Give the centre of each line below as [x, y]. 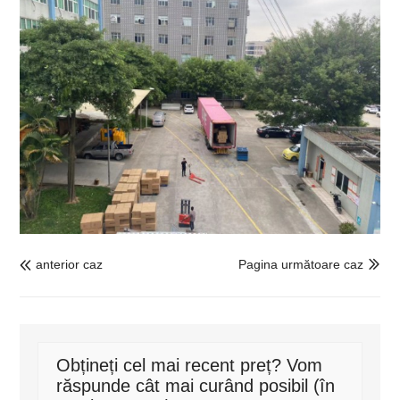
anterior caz [70, 265]
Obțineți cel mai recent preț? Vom [190, 365]
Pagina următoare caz [300, 265]
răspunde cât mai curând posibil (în [196, 385]
